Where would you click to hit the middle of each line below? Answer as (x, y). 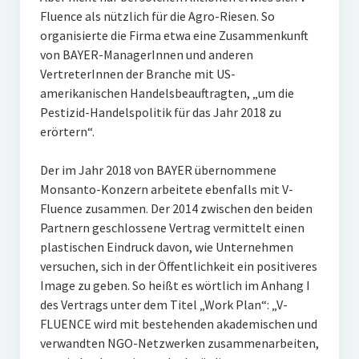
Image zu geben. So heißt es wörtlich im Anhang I (175, 285)
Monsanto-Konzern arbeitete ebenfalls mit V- (166, 189)
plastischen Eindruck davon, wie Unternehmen (166, 247)
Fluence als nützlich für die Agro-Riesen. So (157, 16)
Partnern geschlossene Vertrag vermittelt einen (172, 228)
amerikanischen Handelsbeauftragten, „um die (167, 93)
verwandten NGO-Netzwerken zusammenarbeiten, (179, 343)
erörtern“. (67, 131)
